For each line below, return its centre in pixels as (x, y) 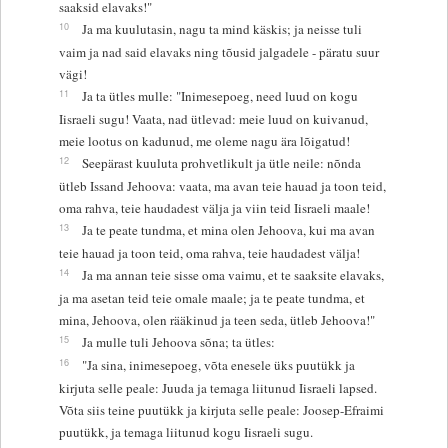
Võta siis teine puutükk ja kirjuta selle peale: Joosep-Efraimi (221, 409)
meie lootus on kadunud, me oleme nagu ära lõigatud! (204, 140)
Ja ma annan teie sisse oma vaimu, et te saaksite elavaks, (232, 274)
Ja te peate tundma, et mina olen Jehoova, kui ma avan (228, 229)
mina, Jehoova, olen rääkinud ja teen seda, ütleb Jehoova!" (216, 319)
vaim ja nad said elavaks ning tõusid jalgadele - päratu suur (218, 51)
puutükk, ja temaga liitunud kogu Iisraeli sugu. (185, 431)
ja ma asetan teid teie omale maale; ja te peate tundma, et (211, 297)
